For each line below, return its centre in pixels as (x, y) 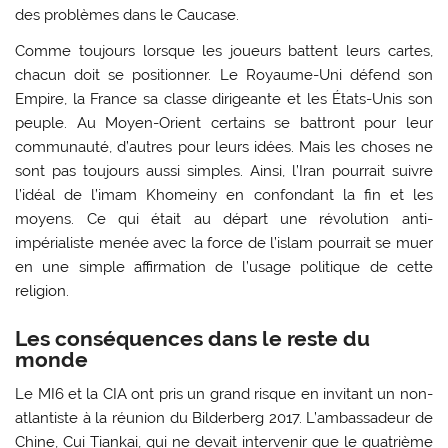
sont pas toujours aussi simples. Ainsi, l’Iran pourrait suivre (224, 170)
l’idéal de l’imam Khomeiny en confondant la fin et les (224, 194)
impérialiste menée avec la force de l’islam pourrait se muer (224, 242)
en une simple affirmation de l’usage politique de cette (224, 266)
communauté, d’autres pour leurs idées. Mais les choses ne (224, 146)
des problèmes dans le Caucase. (127, 15)
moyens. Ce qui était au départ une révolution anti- (224, 218)
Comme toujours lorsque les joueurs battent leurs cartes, (224, 50)
